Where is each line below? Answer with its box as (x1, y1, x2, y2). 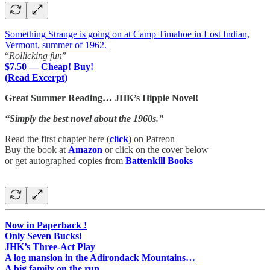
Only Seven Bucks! (5, 230, 82, 241)
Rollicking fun (9, 50, 62, 61)
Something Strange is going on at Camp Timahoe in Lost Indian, (5, 28, 250, 39)
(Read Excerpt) (5, 72, 67, 83)
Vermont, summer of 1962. (5, 39, 107, 50)
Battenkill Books (125, 155, 193, 166)
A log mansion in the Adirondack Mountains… (5, 252, 195, 263)
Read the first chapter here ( (5, 133, 110, 144)
